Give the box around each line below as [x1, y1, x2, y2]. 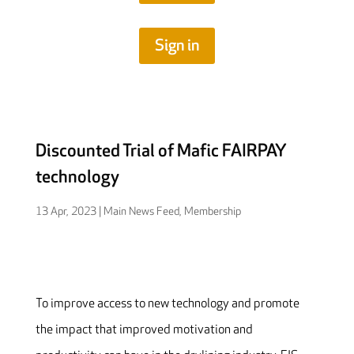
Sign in [154, 36, 199, 55]
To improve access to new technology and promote [35, 296, 299, 311]
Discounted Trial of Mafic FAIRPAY [35, 140, 287, 162]
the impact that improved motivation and [35, 322, 253, 337]
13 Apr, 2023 [35, 204, 96, 218]
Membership [183, 204, 241, 218]
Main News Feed [103, 204, 179, 218]
